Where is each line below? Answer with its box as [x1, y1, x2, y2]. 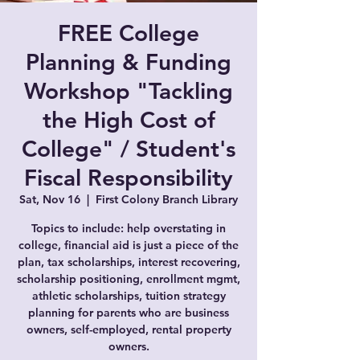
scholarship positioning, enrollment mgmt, [17, 272, 240, 286]
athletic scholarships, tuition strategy [31, 288, 226, 303]
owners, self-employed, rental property [26, 322, 231, 337]
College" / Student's [22, 135, 235, 162]
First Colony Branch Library [96, 192, 238, 207]
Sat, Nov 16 [19, 192, 80, 207]
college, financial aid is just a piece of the [18, 238, 239, 252]
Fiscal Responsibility [24, 164, 233, 191]
